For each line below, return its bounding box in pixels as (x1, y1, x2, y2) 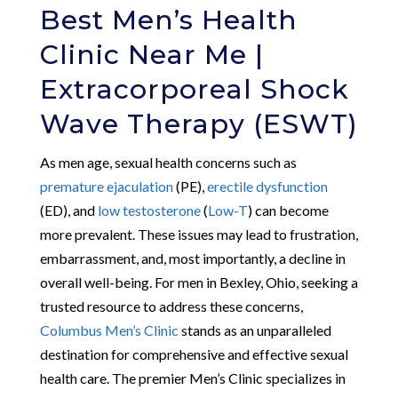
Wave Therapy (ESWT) (39, 107, 358, 140)
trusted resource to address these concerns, (39, 297, 303, 314)
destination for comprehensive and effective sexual (39, 345, 348, 362)
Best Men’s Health (39, 3, 298, 36)
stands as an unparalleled (178, 321, 331, 338)
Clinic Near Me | (39, 37, 264, 71)
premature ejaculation (39, 177, 173, 195)
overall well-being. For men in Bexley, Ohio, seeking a (39, 273, 358, 291)
